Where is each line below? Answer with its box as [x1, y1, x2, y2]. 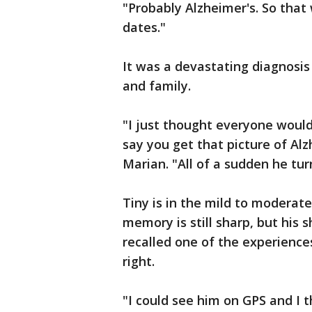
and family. [123, 77, 191, 94]
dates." [123, 19, 166, 36]
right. [123, 253, 155, 270]
